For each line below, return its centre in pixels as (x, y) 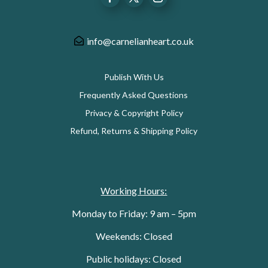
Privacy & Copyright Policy (134, 112)
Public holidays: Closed (134, 259)
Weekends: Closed (134, 236)
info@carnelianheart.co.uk (140, 41)
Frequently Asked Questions (134, 95)
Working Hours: (134, 191)
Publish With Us (134, 77)
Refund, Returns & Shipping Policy (134, 130)
